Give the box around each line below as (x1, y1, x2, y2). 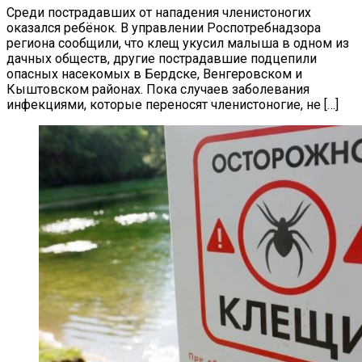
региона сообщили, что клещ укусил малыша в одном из (6, 35, 349, 51)
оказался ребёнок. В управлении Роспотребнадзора (6, 19, 321, 36)
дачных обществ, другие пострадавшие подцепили (6, 50, 317, 66)
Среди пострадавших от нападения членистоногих (6, 4, 311, 20)
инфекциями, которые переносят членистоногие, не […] (6, 96, 339, 112)
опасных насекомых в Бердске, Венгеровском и (6, 65, 302, 82)
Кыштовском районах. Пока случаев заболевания (6, 81, 309, 97)
